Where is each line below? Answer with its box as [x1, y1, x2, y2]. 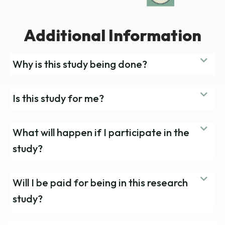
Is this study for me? [13, 91, 104, 104]
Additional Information [24, 25, 201, 45]
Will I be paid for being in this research [13, 176, 188, 189]
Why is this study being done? [13, 57, 147, 70]
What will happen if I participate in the [13, 126, 189, 139]
